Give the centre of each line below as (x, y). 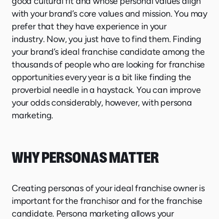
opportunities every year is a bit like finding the (102, 77)
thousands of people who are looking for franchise (109, 64)
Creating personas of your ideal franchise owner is (109, 188)
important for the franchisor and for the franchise (107, 201)
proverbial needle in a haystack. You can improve (106, 90)
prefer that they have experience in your (89, 26)
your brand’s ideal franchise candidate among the (108, 52)
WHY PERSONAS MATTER (85, 157)
